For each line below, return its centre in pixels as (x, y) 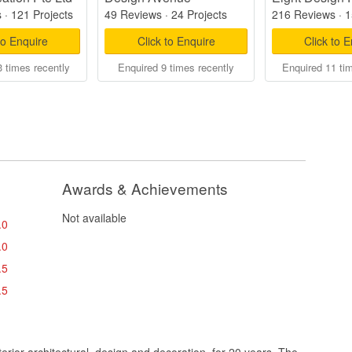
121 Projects (42, 14)
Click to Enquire (176, 41)
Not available (94, 218)
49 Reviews (134, 14)
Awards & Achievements (145, 188)
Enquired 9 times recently (176, 67)
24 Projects (200, 14)
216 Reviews (303, 14)
